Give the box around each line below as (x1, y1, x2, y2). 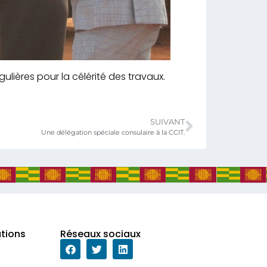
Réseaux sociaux (60, 227, 141, 241)
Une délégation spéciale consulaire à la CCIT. (41, 128, 185, 137)
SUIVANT (150, 117, 185, 127)
